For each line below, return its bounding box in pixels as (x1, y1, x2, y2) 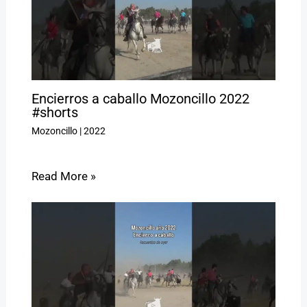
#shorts (31, 104, 78, 121)
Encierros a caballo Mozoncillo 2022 (31, 90, 249, 108)
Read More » (31, 169, 96, 184)
